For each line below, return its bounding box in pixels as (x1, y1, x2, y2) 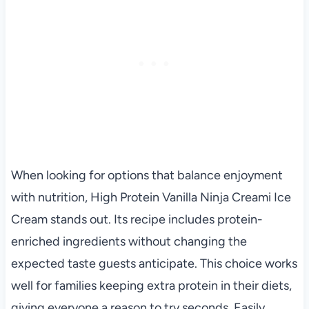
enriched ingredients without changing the (10, 234, 247, 250)
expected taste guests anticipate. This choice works (10, 256, 297, 272)
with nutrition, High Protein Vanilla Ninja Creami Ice (10, 190, 291, 206)
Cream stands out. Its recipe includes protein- (10, 212, 263, 228)
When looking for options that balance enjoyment (10, 168, 283, 183)
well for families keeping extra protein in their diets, (10, 278, 292, 294)
